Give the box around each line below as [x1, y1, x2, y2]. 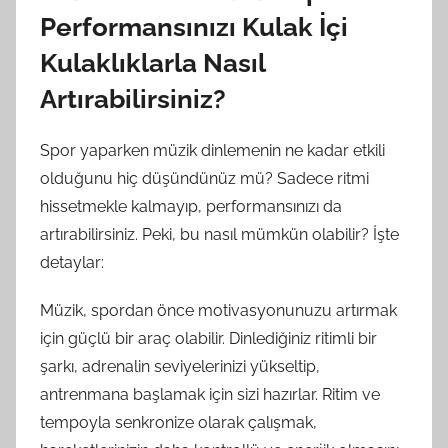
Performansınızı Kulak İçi [40, 12, 348, 42]
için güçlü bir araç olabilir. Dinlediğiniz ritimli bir [40, 328, 377, 348]
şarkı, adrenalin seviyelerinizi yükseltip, [40, 356, 320, 376]
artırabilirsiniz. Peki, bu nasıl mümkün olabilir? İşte [40, 224, 399, 244]
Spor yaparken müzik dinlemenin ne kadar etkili [40, 140, 385, 160]
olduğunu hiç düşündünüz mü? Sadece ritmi [40, 168, 369, 188]
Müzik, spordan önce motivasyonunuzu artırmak [40, 300, 397, 320]
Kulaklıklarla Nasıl [40, 48, 265, 78]
